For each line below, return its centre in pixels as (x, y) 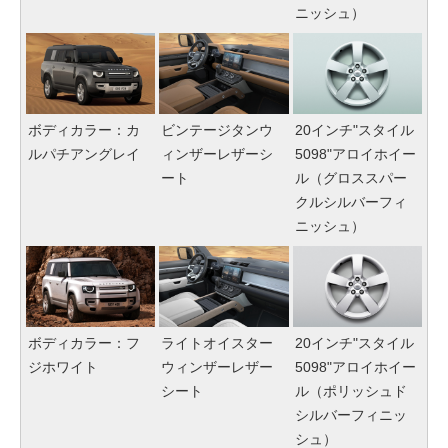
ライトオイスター (217, 342)
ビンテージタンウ (217, 130)
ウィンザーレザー (217, 366)
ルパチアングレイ (84, 154)
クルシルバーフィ (350, 202)
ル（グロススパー (350, 178)
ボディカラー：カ (84, 130)
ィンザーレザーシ (217, 154)
